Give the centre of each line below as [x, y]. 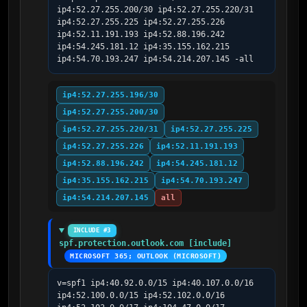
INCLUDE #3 [92, 230]
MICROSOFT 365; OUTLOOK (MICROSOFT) [146, 256]
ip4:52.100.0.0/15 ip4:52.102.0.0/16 [141, 295]
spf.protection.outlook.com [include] [145, 243]
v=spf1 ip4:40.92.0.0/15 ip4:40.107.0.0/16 [155, 283]
